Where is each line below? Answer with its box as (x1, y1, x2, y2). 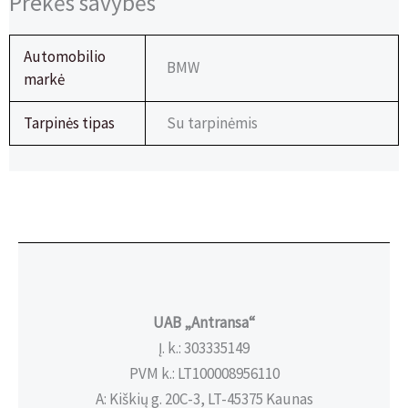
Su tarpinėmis (166, 113, 258, 134)
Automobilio (24, 46, 107, 67)
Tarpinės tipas (24, 113, 116, 134)
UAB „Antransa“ (153, 312, 255, 332)
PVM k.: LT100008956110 (128, 363, 280, 383)
